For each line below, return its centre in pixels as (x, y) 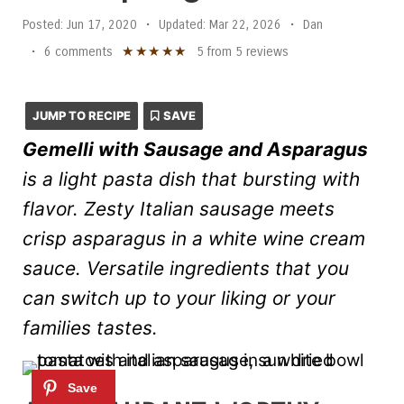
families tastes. (90, 328)
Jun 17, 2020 (100, 25)
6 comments (78, 52)
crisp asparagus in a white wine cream (194, 239)
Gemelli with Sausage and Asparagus (195, 149)
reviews (265, 52)
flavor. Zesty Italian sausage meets (179, 209)
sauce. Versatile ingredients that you (186, 268)
